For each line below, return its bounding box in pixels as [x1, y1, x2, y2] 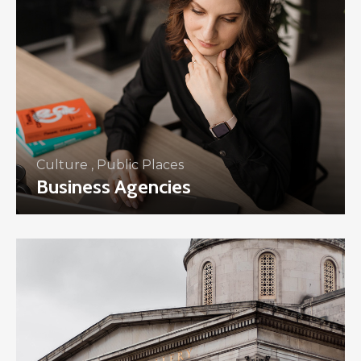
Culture [36, 156, 88, 172]
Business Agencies [36, 174, 191, 198]
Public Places [97, 156, 184, 172]
